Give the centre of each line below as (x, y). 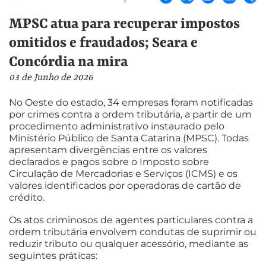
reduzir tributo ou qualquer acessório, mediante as (129, 243)
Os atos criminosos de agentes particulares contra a (131, 220)
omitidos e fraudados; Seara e (103, 43)
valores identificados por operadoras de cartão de (125, 186)
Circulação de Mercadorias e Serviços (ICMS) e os (123, 174)
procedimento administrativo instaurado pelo (117, 126)
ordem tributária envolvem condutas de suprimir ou (133, 232)
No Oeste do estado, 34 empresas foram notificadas (131, 103)
